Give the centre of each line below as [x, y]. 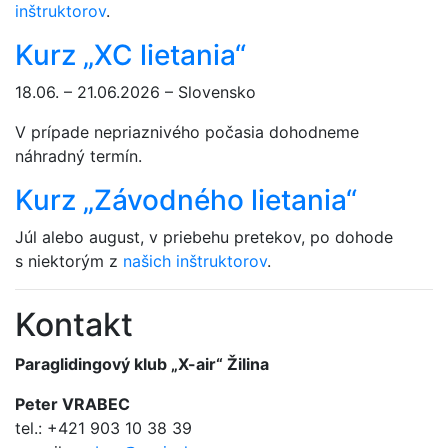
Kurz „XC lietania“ [130, 54]
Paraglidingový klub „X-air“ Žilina [142, 363]
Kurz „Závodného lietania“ [186, 199]
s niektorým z [69, 260]
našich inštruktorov [195, 260]
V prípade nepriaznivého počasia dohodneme [187, 131]
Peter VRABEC [72, 403]
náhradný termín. [78, 155]
